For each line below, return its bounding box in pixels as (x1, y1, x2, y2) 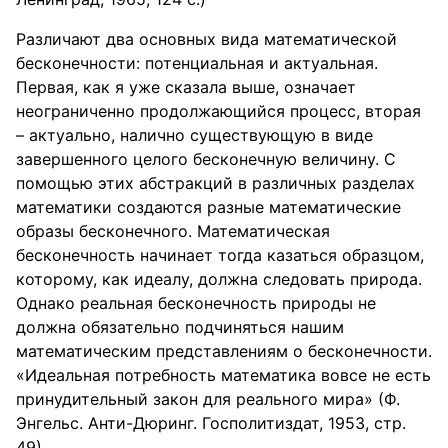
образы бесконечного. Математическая (16, 221, 330, 241)
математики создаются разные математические (16, 197, 401, 217)
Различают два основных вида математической (16, 29, 397, 49)
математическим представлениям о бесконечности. (16, 341, 432, 361)
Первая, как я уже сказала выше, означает (16, 77, 356, 97)
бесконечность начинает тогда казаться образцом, (16, 245, 424, 265)
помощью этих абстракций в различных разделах (16, 173, 415, 193)
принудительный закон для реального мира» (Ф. (16, 389, 400, 409)
